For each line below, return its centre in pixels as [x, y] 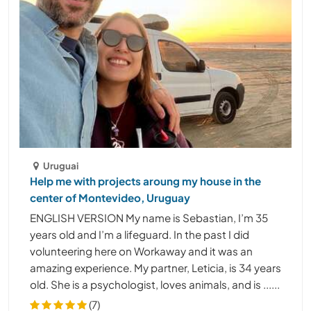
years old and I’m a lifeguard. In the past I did [140, 234]
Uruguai [61, 165]
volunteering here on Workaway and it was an [141, 251]
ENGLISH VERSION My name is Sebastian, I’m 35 [149, 217]
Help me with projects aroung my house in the [145, 180]
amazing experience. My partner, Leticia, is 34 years [155, 267]
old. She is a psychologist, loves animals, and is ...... [155, 284]
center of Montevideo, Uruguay [110, 197]
